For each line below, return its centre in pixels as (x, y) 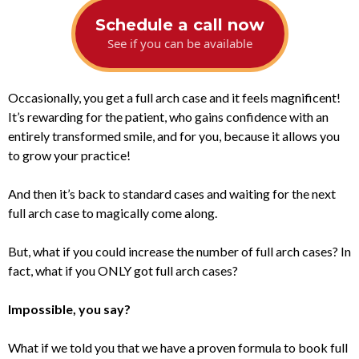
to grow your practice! (69, 155)
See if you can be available (179, 43)
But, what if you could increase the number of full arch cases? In (179, 251)
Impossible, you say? (69, 309)
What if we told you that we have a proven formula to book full (178, 347)
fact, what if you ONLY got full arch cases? (123, 270)
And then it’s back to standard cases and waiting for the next (172, 193)
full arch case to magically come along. (113, 212)
